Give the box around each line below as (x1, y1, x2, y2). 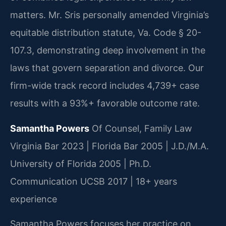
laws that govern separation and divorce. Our (10, 63, 204, 74)
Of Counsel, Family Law (89, 123, 192, 134)
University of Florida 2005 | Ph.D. (10, 158, 151, 169)
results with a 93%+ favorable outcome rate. (10, 98, 200, 109)
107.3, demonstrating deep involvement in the (10, 45, 205, 56)
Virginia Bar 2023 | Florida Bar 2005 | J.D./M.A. (10, 140, 209, 151)
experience (10, 193, 57, 204)
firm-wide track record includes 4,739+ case (10, 80, 199, 91)
